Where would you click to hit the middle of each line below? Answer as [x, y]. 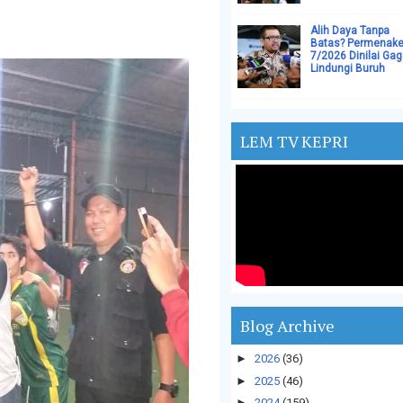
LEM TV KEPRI [294, 141]
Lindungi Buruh [348, 68]
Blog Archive [287, 326]
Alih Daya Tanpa [350, 31]
